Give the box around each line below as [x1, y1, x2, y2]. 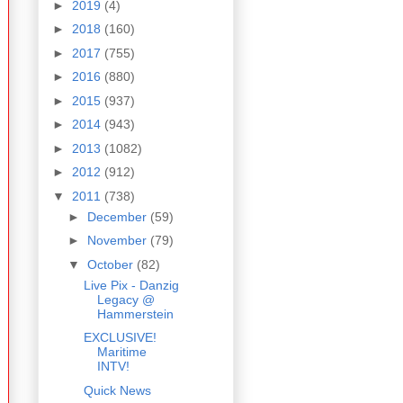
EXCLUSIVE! [83, 330, 157, 345]
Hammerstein [96, 306, 174, 321]
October [86, 256, 137, 272]
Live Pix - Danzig [83, 277, 179, 292]
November [86, 233, 150, 248]
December [86, 209, 150, 224]
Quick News [83, 382, 151, 398]
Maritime [96, 345, 147, 360]
